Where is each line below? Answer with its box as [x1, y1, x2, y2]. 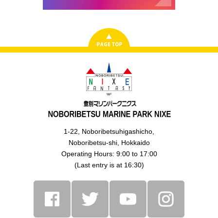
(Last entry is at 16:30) [74, 161, 144, 169]
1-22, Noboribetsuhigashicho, [64, 127, 154, 135]
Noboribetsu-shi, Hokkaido [68, 138, 150, 146]
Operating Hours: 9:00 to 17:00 [61, 149, 157, 158]
